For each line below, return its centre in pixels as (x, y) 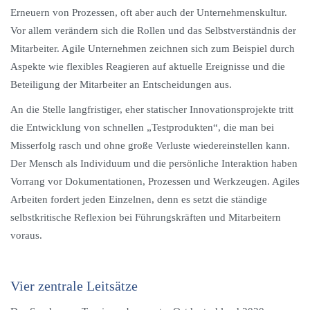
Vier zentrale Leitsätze (74, 286)
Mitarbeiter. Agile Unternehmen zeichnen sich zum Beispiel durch (153, 48)
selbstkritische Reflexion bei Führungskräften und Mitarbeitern (146, 217)
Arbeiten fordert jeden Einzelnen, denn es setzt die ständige (139, 199)
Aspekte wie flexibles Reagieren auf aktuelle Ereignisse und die (148, 66)
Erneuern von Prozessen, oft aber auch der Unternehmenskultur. (149, 12)
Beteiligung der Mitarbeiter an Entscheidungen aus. (121, 84)
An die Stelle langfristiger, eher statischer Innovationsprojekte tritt (152, 109)
